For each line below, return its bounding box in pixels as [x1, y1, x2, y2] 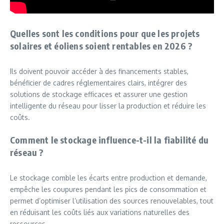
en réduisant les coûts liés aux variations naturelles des [10, 208, 189, 216]
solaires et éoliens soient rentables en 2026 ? [10, 40, 193, 51]
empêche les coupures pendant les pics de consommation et [10, 185, 206, 193]
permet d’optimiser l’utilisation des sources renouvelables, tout [10, 196, 213, 205]
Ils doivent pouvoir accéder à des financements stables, [10, 67, 188, 75]
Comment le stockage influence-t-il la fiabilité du [10, 134, 209, 145]
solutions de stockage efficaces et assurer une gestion [10, 90, 187, 98]
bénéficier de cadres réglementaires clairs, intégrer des [10, 78, 187, 87]
